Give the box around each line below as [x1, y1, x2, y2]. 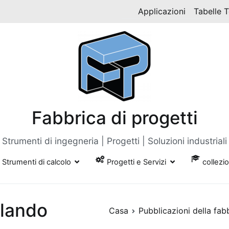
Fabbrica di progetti [31, 107, 198, 128]
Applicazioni [138, 6, 186, 16]
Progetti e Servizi [107, 157, 167, 167]
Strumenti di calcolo [2, 157, 71, 167]
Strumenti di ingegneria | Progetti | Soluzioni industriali [2, 135, 227, 146]
